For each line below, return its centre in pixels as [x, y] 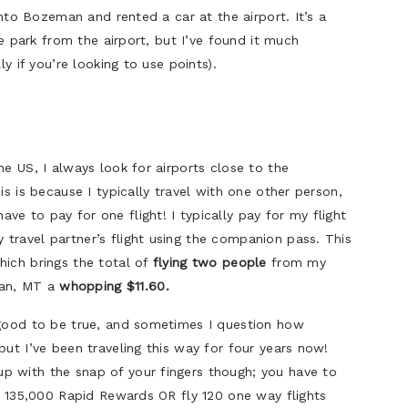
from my [296, 263]
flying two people [209, 263]
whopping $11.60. [114, 286]
